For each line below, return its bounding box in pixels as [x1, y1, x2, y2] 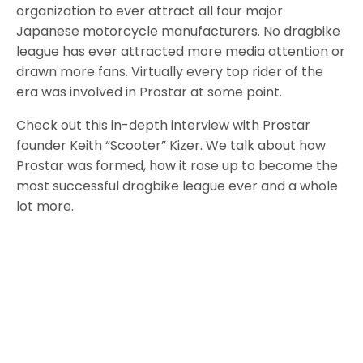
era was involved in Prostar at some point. [16, 83, 283, 102]
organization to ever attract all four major [16, 2, 284, 21]
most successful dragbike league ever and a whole [16, 177, 339, 196]
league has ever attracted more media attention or [16, 42, 346, 62]
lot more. [16, 197, 75, 216]
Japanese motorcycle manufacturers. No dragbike [16, 22, 341, 41]
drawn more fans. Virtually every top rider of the [16, 62, 324, 82]
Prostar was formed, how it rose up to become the [16, 156, 339, 176]
